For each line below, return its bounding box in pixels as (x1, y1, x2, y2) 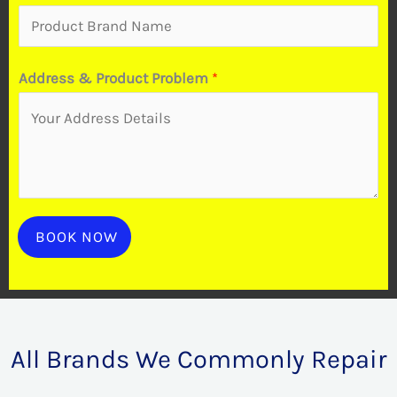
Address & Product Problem (19, 69, 212, 87)
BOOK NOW (35, 228, 118, 245)
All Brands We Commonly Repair (11, 344, 386, 374)
